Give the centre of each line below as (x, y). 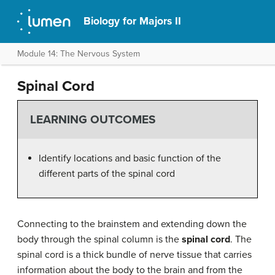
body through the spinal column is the (99, 239)
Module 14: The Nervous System (79, 54)
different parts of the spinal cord (107, 173)
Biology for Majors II (133, 21)
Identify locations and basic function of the (130, 158)
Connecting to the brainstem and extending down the (132, 224)
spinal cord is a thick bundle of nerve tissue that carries (134, 254)
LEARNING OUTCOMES (93, 120)
